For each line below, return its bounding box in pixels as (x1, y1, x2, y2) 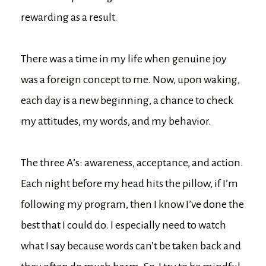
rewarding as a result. (21, 11, 118, 23)
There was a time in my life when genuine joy (21, 52, 227, 65)
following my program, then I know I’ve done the (21, 198, 244, 210)
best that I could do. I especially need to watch (21, 218, 226, 231)
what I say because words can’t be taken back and (21, 239, 241, 252)
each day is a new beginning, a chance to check (21, 94, 233, 106)
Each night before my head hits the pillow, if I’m (21, 177, 238, 189)
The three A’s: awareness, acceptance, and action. (21, 156, 243, 169)
